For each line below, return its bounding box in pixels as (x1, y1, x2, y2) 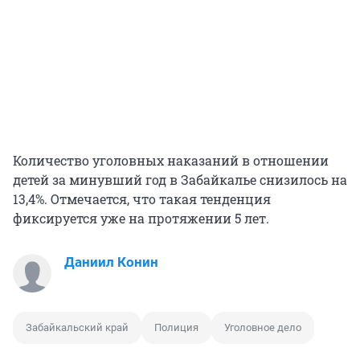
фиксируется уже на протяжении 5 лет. (13, 210, 269, 227)
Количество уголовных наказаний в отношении (13, 152, 329, 170)
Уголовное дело (224, 321, 301, 334)
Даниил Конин (64, 254, 158, 271)
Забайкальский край (26, 321, 129, 334)
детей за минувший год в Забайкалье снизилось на (13, 171, 347, 189)
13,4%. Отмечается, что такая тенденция (13, 190, 271, 208)
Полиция (154, 321, 198, 334)
